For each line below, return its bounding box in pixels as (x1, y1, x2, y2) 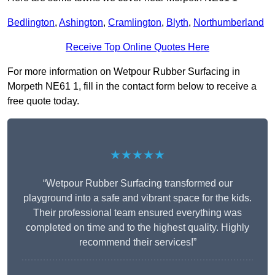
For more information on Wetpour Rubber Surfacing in (7, 66, 240, 77)
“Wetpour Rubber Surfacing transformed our (42, 178, 233, 189)
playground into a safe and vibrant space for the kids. (23, 193, 252, 204)
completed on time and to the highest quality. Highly (26, 222, 249, 233)
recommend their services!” (79, 237, 196, 248)
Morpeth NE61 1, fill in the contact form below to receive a (7, 81, 257, 92)
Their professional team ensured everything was (33, 207, 242, 219)
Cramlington (108, 17, 161, 28)
